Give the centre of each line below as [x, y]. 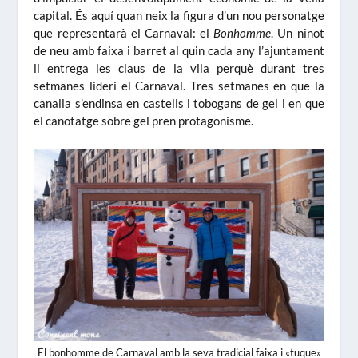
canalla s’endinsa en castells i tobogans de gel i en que [179, 103]
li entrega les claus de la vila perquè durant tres [179, 68]
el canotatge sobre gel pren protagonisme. [144, 121]
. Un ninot [298, 33]
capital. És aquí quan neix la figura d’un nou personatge [179, 16]
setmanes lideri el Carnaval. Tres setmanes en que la [179, 86]
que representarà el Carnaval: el [124, 33]
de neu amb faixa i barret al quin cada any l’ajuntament [179, 51]
